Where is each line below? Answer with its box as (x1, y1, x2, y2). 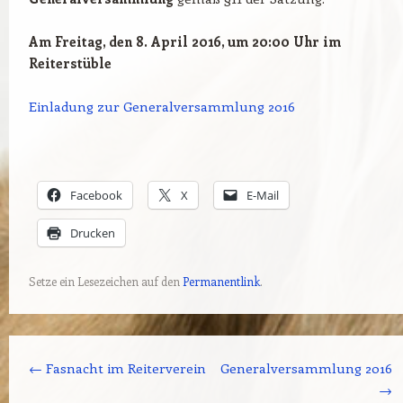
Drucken (69, 225, 115, 241)
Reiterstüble (28, 54, 112, 72)
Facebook (69, 187, 122, 203)
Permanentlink (182, 273, 260, 289)
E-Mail (246, 187, 279, 203)
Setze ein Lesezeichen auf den (28, 273, 183, 289)
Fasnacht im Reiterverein (41, 359, 206, 377)
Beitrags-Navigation (9, 337, 134, 355)
